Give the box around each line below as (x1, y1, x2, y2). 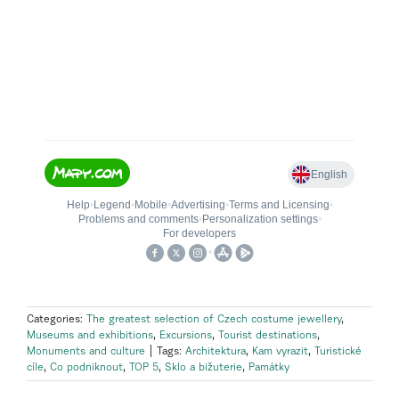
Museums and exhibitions (27, 330, 153, 341)
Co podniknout (50, 362, 123, 373)
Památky (248, 362, 289, 373)
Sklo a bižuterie (165, 362, 242, 373)
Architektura (185, 346, 246, 357)
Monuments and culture (27, 346, 145, 357)
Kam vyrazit (252, 346, 308, 357)
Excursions (159, 330, 212, 341)
